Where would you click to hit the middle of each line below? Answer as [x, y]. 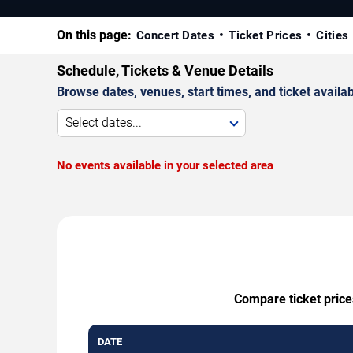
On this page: [94, 35]
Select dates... [104, 122]
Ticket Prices [266, 35]
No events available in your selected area [165, 165]
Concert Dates [175, 35]
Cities [333, 35]
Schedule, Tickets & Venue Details [165, 70]
